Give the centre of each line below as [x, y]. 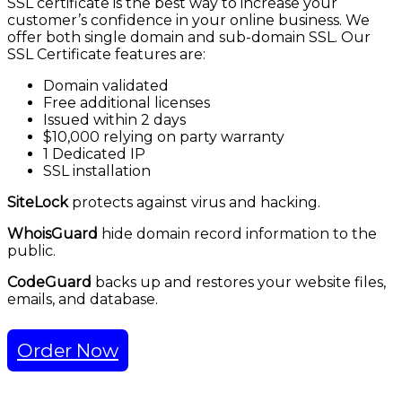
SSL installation [97, 171]
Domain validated [106, 86]
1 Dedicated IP [94, 154]
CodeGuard [49, 283]
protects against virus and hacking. [196, 203]
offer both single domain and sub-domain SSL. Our [189, 38]
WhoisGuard [54, 234]
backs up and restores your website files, [239, 283]
